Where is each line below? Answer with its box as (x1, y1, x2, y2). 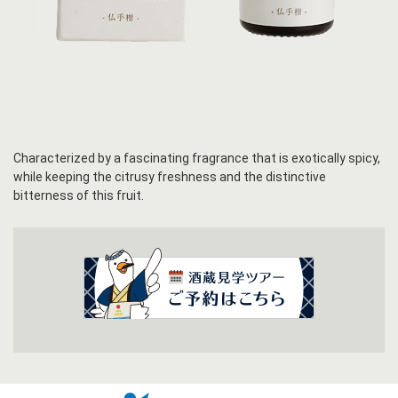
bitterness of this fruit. (13, 188, 144, 203)
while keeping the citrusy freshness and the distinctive (13, 170, 326, 184)
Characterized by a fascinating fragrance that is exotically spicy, (13, 151, 380, 165)
